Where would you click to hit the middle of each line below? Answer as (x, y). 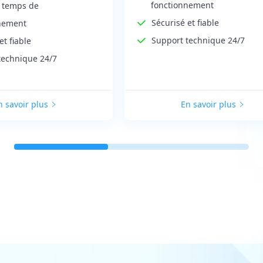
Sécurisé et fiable (185, 22)
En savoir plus (209, 104)
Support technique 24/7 (198, 40)
